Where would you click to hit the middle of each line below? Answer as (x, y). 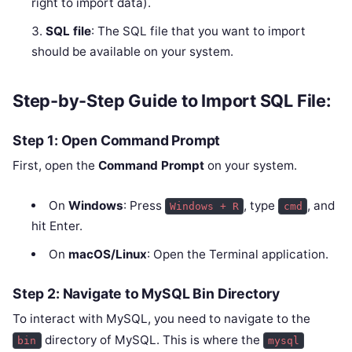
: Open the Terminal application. (237, 255)
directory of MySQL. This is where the (152, 340)
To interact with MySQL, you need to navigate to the (161, 319)
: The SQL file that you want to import (199, 31)
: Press (144, 206)
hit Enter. (57, 226)
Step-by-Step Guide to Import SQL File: (172, 100)
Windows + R (204, 207)
